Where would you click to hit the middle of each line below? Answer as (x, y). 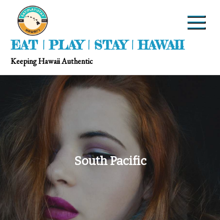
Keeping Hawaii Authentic (52, 61)
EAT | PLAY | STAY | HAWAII (98, 45)
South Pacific (110, 161)
